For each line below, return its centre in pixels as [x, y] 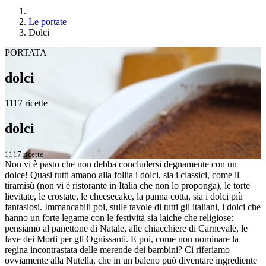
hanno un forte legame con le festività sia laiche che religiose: [119, 217]
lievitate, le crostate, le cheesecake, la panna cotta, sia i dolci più [124, 196]
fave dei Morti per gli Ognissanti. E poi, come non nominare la [122, 239]
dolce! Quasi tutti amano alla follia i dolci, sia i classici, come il [122, 175]
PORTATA [26, 53]
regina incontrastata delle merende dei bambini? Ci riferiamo [117, 249]
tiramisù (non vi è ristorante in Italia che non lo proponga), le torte [127, 185]
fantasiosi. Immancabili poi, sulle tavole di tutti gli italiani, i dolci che [133, 207]
